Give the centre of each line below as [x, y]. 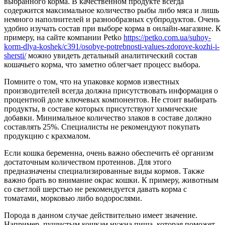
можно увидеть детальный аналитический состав [112, 55]
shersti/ [15, 55]
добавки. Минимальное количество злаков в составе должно [108, 118]
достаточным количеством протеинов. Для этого [88, 162]
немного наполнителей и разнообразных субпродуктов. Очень [112, 19]
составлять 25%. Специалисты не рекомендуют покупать [102, 127]
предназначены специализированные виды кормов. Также [104, 171]
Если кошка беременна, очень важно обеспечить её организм [109, 153]
